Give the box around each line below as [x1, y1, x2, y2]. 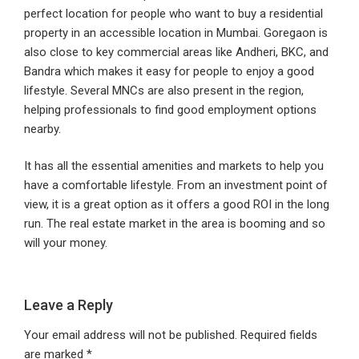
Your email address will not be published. [24, 328, 237, 343]
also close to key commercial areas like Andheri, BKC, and [24, 44, 329, 59]
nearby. [24, 121, 61, 136]
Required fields [240, 328, 317, 343]
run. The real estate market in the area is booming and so [24, 216, 325, 232]
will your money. [24, 236, 107, 251]
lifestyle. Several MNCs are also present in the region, [24, 83, 304, 98]
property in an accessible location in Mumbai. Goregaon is [24, 25, 328, 40]
